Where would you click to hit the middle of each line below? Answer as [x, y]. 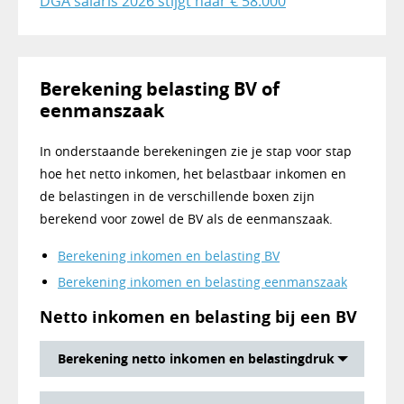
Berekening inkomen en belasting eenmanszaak [202, 282]
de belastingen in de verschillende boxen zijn [177, 197]
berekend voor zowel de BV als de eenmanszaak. [186, 219]
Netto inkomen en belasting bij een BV [198, 317]
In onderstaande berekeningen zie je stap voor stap [196, 151]
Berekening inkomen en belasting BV [169, 256]
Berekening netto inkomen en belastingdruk [196, 359]
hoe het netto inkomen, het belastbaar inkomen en [193, 174]
